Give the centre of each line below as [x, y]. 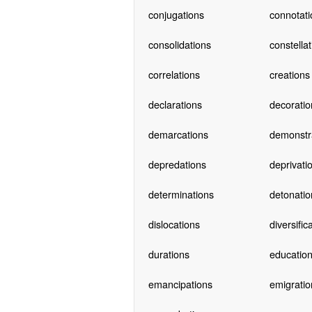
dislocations [174, 224]
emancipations [180, 283]
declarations [175, 104]
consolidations [179, 44]
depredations [177, 164]
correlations [174, 74]
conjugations [176, 14]
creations [289, 74]
